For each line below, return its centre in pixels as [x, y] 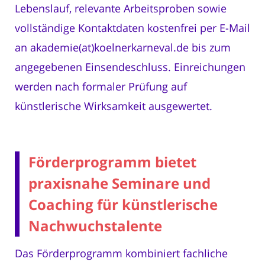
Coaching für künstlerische [123, 205]
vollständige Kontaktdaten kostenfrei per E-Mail [132, 28]
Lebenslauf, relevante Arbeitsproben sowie [121, 9]
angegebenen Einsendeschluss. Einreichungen [130, 67]
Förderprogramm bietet [112, 162]
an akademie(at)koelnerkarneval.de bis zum [123, 48]
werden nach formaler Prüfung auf [101, 87]
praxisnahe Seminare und [119, 183]
